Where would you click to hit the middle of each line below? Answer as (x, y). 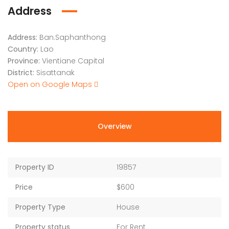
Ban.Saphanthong (73, 37)
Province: (24, 61)
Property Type (40, 207)
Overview (114, 126)
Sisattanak (55, 73)
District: (21, 73)
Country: (23, 49)
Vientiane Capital (73, 61)
